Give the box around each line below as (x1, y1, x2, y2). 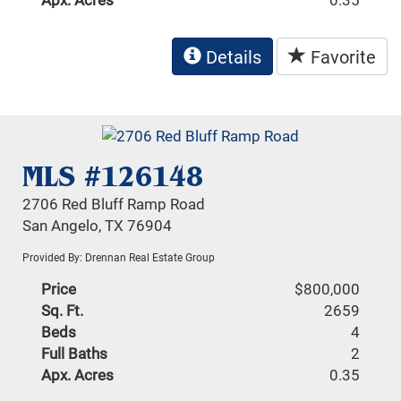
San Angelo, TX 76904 (22, 215, 173, 236)
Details (201, 44, 261, 68)
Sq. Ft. (41, 300, 84, 321)
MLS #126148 (22, 158, 204, 195)
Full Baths (41, 343, 108, 364)
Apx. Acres (41, 364, 115, 386)
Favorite (306, 44, 376, 68)
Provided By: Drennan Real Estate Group (22, 250, 216, 265)
